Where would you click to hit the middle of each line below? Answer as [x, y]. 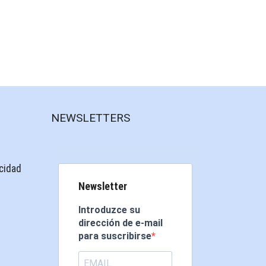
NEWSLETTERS [91, 118]
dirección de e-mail [121, 223]
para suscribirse [115, 236]
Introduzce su [109, 210]
